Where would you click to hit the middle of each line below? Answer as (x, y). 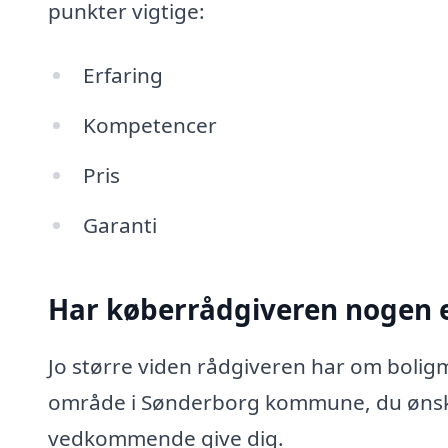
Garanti (119, 224)
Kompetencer (149, 124)
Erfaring (122, 75)
